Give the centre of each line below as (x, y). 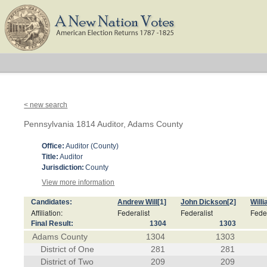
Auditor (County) (92, 146)
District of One (68, 249)
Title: (50, 157)
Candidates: (52, 202)
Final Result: (52, 223)
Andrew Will (138, 202)
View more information (78, 182)
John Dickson (204, 202)
